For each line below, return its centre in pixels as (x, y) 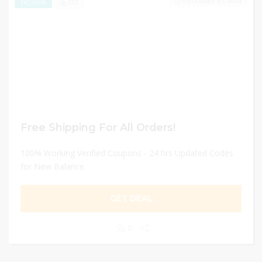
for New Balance (52, 166)
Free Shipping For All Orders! (98, 127)
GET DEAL (131, 198)
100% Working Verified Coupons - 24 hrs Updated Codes (127, 153)
